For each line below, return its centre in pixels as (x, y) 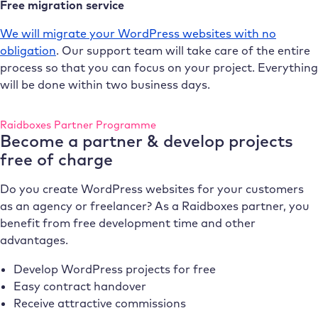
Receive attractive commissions (99, 303)
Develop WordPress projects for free (114, 269)
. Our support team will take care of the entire (183, 51)
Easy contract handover (79, 286)
